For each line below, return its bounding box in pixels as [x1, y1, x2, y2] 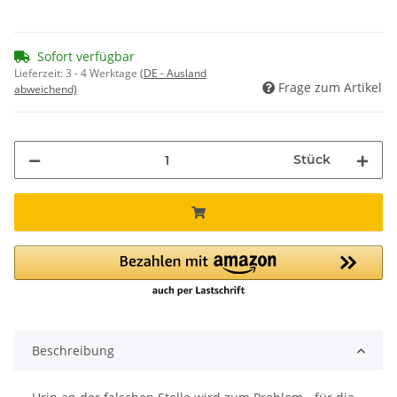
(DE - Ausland [140, 66, 206, 82]
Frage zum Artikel [278, 79, 382, 97]
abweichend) [14, 82, 77, 97]
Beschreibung [32, 342, 114, 360]
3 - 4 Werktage [66, 66, 140, 82]
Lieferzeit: [14, 66, 66, 82]
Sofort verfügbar [37, 48, 135, 66]
